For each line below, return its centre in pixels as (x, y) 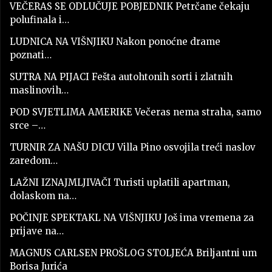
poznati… (31, 55)
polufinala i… (39, 19)
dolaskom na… (43, 195)
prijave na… (37, 231)
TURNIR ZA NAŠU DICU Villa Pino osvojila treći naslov (133, 147)
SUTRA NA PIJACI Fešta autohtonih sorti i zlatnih (121, 76)
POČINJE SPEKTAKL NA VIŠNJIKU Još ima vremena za (132, 217)
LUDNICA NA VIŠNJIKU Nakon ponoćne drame (115, 41)
